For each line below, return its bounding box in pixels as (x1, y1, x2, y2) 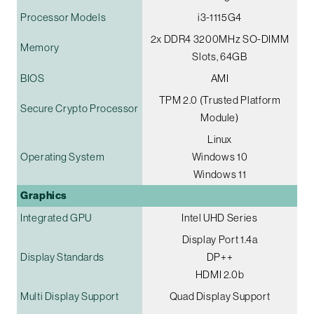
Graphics (20, 189, 68, 202)
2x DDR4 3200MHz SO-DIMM (150, 32, 289, 45)
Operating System (20, 150, 105, 163)
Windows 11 (193, 168, 247, 180)
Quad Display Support (169, 289, 271, 302)
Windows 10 (191, 150, 248, 163)
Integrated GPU (20, 211, 92, 224)
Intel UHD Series (182, 211, 258, 224)
